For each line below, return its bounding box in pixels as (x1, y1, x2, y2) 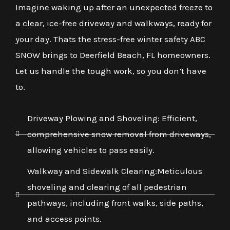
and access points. (27, 213, 102, 224)
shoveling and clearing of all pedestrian (27, 181, 187, 192)
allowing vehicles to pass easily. (27, 144, 155, 155)
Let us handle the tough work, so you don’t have (15, 65, 206, 76)
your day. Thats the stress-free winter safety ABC (15, 33, 205, 44)
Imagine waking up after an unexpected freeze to (15, 2, 213, 12)
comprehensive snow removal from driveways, (27, 128, 211, 139)
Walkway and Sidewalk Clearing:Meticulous (27, 165, 202, 176)
